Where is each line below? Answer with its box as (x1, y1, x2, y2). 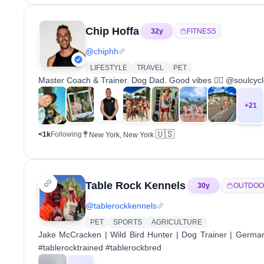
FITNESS (187, 27, 216, 35)
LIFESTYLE (90, 64, 127, 72)
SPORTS (113, 218, 142, 226)
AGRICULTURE (151, 218, 202, 226)
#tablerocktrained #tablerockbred (38, 243, 161, 252)
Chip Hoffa (85, 25, 139, 37)
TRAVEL (137, 64, 164, 72)
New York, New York (89, 131, 154, 139)
